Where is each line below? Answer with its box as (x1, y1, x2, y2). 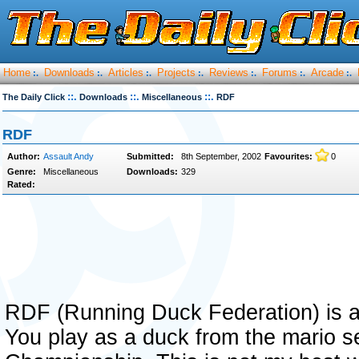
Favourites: (264, 151, 313, 161)
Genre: (7, 167, 36, 176)
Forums (262, 67, 297, 79)
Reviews (209, 67, 248, 79)
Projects (157, 67, 196, 79)
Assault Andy (43, 151, 94, 161)
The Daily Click (2, 92, 65, 102)
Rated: (7, 179, 35, 189)
